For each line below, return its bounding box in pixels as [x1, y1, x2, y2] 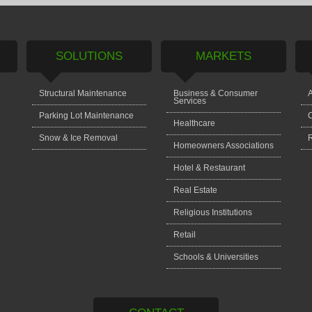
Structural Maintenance [38, 88, 127, 97]
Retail [173, 230, 196, 239]
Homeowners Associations [173, 141, 274, 150]
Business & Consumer [173, 88, 258, 97]
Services [173, 96, 206, 105]
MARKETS [195, 49, 251, 63]
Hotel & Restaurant [173, 163, 245, 172]
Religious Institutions [173, 208, 252, 217]
